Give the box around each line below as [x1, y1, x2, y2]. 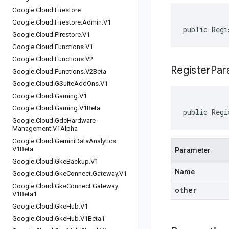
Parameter [175, 146, 211, 154]
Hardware [67, 117, 96, 124]
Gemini [55, 137, 75, 145]
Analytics [89, 137, 116, 145]
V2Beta [85, 67, 106, 75]
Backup [66, 157, 89, 165]
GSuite [55, 80, 74, 87]
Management [12, 125, 51, 132]
